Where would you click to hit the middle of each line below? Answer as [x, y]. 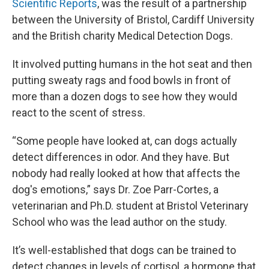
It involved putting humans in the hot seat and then [132, 64]
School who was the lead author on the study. [119, 222]
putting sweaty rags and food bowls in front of [122, 80]
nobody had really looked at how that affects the [126, 173]
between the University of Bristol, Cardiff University [133, 20]
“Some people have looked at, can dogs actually [125, 141]
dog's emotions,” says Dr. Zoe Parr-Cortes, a [115, 189]
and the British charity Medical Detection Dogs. [122, 36]
